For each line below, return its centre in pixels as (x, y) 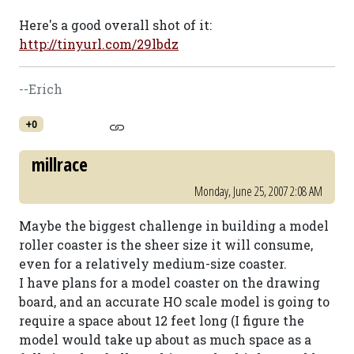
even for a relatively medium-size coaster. (153, 264)
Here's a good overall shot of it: (115, 25)
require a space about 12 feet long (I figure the (162, 320)
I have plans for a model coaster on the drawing (169, 282)
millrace (60, 164)
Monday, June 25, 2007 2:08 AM (258, 191)
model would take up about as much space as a (165, 339)
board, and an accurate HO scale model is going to (174, 301)
